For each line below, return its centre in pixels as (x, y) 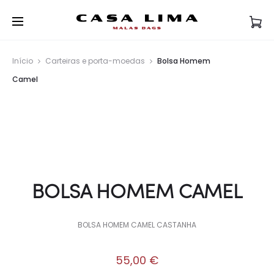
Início (23, 61)
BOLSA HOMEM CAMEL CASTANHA (137, 225)
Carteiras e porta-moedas (95, 61)
